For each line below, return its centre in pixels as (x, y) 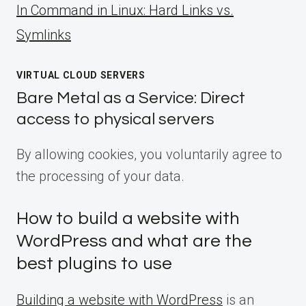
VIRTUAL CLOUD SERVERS (81, 75)
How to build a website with (128, 219)
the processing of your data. (100, 177)
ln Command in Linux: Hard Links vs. (125, 11)
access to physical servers (115, 120)
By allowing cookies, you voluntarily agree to (149, 155)
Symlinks (44, 35)
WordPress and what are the (134, 241)
